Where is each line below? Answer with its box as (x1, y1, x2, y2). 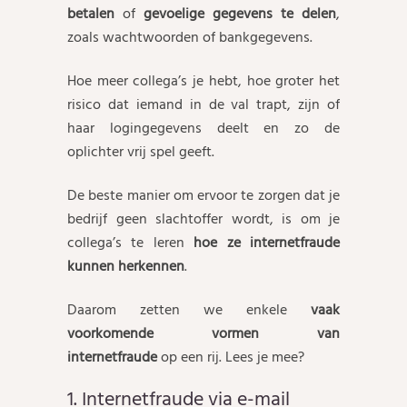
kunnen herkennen (67, 254, 184, 278)
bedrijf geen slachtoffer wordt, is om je (67, 207, 340, 231)
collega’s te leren (67, 231, 194, 254)
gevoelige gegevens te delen (144, 2, 336, 25)
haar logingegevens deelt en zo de (67, 116, 340, 140)
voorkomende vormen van (67, 322, 340, 345)
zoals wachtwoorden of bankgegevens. (67, 25, 313, 49)
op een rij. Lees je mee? (161, 345, 304, 369)
